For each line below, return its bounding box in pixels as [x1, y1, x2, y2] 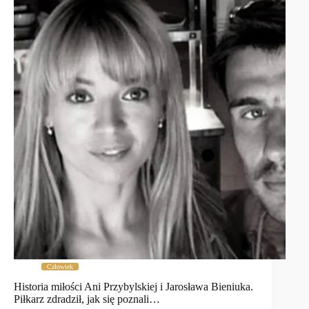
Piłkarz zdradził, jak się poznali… [14, 293, 160, 306]
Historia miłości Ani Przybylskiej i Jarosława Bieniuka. [14, 281, 253, 293]
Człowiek [47, 263, 73, 271]
